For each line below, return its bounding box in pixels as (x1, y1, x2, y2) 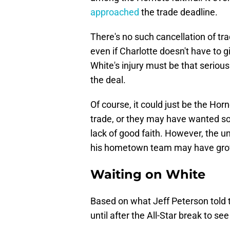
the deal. (90, 74, 126, 86)
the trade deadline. (139, 7, 218, 18)
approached (90, 7, 139, 18)
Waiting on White (90, 167, 205, 182)
